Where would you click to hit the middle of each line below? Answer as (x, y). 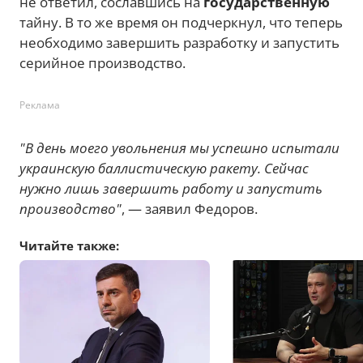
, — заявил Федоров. (190, 208)
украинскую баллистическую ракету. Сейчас (164, 168)
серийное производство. (102, 62)
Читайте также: (69, 245)
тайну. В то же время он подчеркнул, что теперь (181, 22)
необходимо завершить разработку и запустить (179, 42)
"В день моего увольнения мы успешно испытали (179, 147)
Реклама (40, 105)
